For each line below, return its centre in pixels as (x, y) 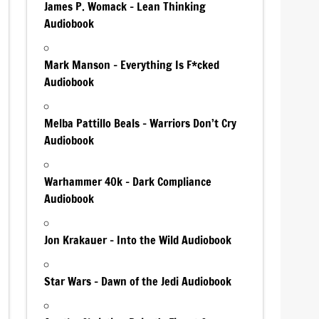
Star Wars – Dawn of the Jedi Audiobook (138, 281)
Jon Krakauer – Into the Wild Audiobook (138, 240)
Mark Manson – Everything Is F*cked (132, 64)
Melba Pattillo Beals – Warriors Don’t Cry (141, 123)
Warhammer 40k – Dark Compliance (128, 181)
